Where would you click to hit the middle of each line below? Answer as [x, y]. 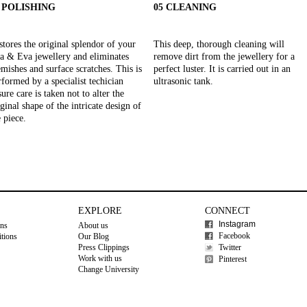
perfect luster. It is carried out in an [222, 69]
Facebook [234, 236]
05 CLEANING [185, 7]
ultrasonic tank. [183, 81]
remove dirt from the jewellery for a [224, 57]
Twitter [230, 247]
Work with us [100, 258]
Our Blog [94, 236]
